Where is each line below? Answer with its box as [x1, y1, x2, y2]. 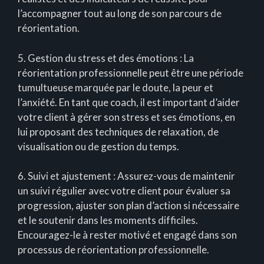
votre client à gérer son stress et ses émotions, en [18, 110, 235, 123]
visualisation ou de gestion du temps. [18, 140, 179, 153]
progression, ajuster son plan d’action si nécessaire [18, 199, 239, 212]
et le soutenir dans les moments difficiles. [18, 214, 198, 227]
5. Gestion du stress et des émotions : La [18, 51, 194, 64]
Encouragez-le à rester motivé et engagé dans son [18, 229, 237, 242]
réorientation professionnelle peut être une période [18, 66, 243, 79]
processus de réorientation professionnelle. [18, 243, 209, 256]
